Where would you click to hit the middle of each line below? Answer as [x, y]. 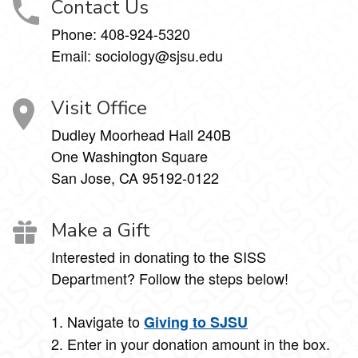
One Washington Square [129, 155]
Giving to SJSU [196, 322]
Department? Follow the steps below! [170, 278]
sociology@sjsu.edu [159, 55]
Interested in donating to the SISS [159, 256]
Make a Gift [101, 230]
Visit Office [99, 107]
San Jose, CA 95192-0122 [135, 177]
